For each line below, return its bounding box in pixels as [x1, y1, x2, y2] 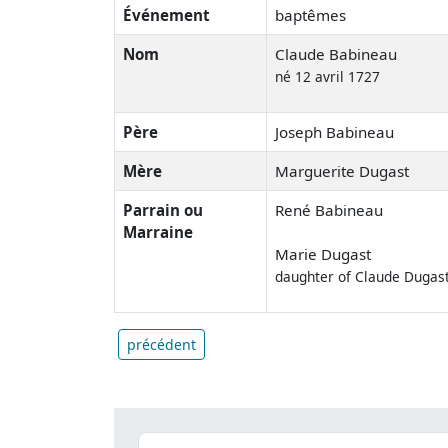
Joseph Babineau [275, 121, 394, 142]
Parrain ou [123, 199, 203, 220]
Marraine [123, 221, 193, 242]
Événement [123, 4, 210, 25]
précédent [127, 334, 196, 354]
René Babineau [275, 199, 383, 220]
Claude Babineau [275, 43, 397, 64]
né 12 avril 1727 [275, 66, 380, 86]
